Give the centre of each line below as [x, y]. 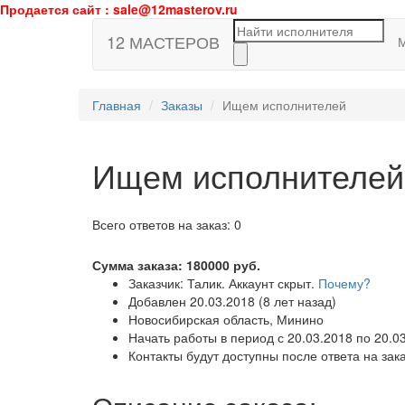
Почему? [344, 283]
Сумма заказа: [137, 265]
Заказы [182, 105]
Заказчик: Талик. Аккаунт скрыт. [223, 283]
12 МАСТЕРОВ [163, 42]
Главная [117, 105]
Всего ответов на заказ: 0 [167, 224]
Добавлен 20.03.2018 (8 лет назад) [232, 301]
